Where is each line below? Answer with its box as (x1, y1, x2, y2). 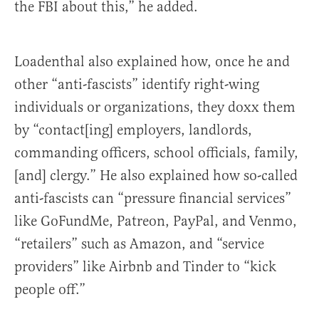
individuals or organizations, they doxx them (14, 98, 296, 116)
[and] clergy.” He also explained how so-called (14, 167, 298, 184)
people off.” (14, 281, 85, 298)
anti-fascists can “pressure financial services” (14, 189, 291, 207)
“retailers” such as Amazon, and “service (14, 235, 264, 253)
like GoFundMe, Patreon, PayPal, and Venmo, (14, 212, 297, 230)
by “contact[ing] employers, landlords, (14, 121, 252, 139)
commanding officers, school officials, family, (14, 144, 298, 162)
